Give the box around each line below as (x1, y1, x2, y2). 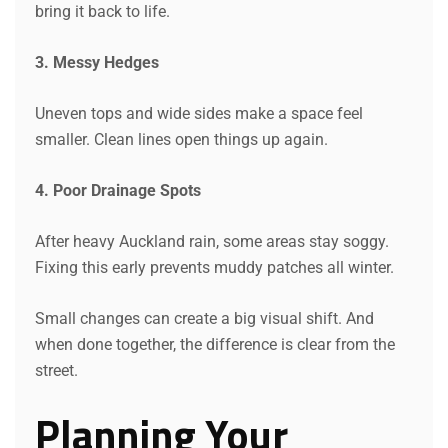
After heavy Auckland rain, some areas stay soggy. (35, 231, 389, 251)
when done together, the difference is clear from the (35, 334, 395, 354)
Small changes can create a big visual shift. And (35, 308, 374, 328)
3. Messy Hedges (35, 52, 159, 72)
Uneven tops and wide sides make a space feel (35, 103, 363, 123)
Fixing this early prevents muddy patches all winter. (35, 257, 394, 277)
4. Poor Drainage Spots (35, 180, 201, 200)
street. (35, 360, 78, 380)
